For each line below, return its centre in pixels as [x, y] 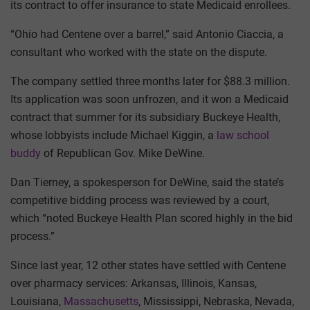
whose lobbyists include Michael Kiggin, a [113, 136]
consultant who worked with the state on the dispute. [139, 53]
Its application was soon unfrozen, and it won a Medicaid [149, 100]
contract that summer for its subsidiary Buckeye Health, [145, 118]
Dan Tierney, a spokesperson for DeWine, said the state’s [147, 183]
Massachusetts [101, 302]
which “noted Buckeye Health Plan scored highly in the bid [152, 219]
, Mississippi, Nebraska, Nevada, [216, 302]
